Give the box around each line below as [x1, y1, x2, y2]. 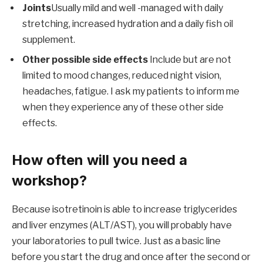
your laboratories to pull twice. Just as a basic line [12, 235, 221, 247]
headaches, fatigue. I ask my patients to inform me [22, 86, 240, 97]
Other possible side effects [22, 54, 148, 66]
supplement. [22, 34, 75, 46]
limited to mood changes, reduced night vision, [22, 70, 221, 82]
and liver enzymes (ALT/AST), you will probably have [12, 220, 232, 231]
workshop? [12, 172, 87, 190]
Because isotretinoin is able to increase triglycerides [12, 204, 237, 215]
